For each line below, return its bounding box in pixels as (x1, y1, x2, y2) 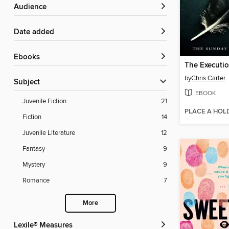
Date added (19, 28, 54, 37)
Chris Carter (191, 74, 225, 82)
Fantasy (22, 145, 45, 153)
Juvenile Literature (22, 129, 75, 138)
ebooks (18, 53, 40, 62)
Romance (22, 176, 50, 185)
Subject (18, 78, 40, 87)
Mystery (22, 161, 45, 169)
